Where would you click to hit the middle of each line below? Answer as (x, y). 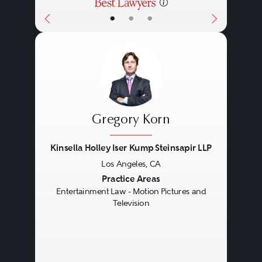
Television (131, 203)
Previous (69, 180)
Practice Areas (131, 179)
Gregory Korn (131, 120)
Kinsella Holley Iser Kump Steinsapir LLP (131, 148)
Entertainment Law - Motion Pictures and (131, 192)
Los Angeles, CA (131, 163)
